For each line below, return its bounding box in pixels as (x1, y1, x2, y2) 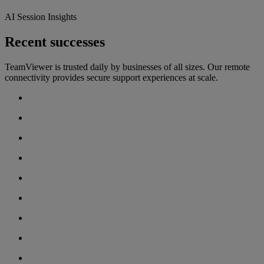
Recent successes (5, 34, 105, 50)
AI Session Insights (5, 12, 77, 22)
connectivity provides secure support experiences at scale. (5, 72, 218, 83)
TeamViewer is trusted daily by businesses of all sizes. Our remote (5, 62, 250, 72)
